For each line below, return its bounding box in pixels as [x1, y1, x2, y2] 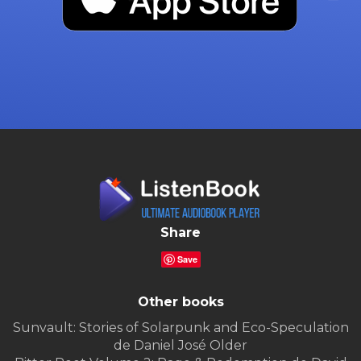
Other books [137, 294, 224, 310]
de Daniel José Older [114, 338, 247, 354]
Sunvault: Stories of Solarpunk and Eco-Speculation [12, 320, 349, 336]
